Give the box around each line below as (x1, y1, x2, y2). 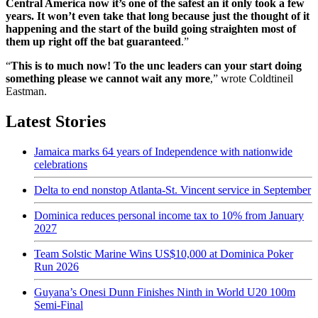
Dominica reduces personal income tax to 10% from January (34, 209, 304, 222)
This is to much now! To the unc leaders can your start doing (11, 60, 302, 72)
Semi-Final (34, 299, 83, 312)
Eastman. (6, 85, 50, 98)
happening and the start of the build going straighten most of (6, 23, 296, 35)
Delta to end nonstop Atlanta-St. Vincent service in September (34, 184, 311, 197)
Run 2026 (34, 261, 79, 273)
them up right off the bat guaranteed (6, 35, 181, 48)
